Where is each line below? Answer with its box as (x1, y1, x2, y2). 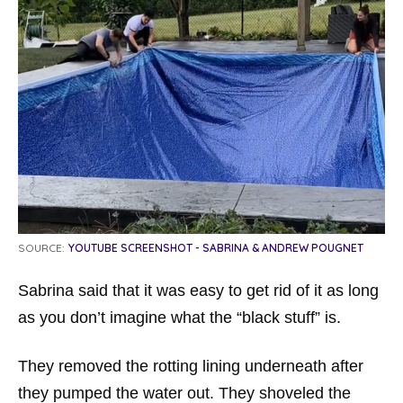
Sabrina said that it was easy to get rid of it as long (18, 282, 379, 300)
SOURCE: (18, 241, 65, 255)
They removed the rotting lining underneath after (18, 357, 363, 375)
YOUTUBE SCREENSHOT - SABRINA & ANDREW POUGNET (68, 241, 363, 255)
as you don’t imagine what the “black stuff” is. (18, 309, 341, 327)
